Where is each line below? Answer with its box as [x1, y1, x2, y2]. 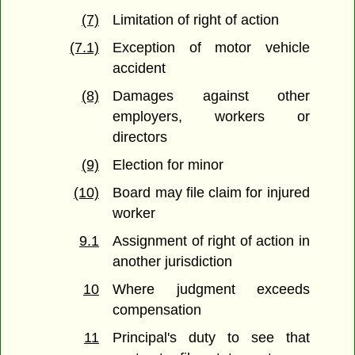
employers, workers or [113, 109, 310, 125]
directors [113, 129, 168, 146]
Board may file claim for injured [113, 185, 310, 201]
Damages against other [113, 88, 310, 105]
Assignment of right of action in [113, 233, 310, 250]
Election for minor [113, 157, 224, 174]
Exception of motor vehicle [113, 40, 310, 56]
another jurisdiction [113, 254, 233, 270]
